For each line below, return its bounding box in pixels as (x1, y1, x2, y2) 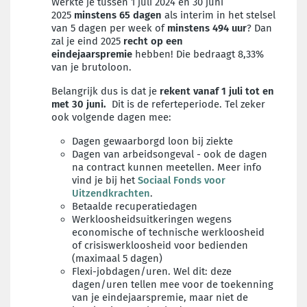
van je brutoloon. (51, 61, 137, 73)
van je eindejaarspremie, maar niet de (72, 291, 248, 304)
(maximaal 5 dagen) (72, 252, 162, 265)
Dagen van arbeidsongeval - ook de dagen (72, 148, 267, 160)
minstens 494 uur (167, 22, 247, 34)
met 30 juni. (51, 98, 109, 110)
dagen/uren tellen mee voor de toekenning (72, 278, 273, 291)
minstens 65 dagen (74, 9, 164, 21)
